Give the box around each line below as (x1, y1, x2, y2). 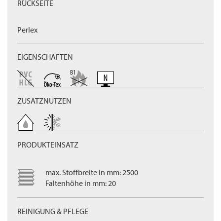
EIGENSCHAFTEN (17, 52, 73, 62)
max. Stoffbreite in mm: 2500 (45, 167, 138, 177)
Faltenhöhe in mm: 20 (45, 178, 116, 188)
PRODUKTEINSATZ (17, 140, 78, 149)
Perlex (17, 25, 37, 35)
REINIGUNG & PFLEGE (17, 206, 88, 216)
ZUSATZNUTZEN (17, 96, 72, 106)
